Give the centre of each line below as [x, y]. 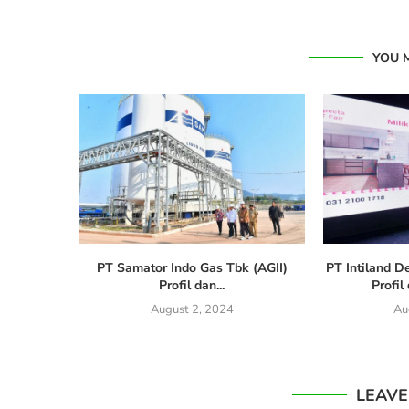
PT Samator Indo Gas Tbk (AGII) [192, 268]
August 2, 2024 [192, 310]
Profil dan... [192, 286]
